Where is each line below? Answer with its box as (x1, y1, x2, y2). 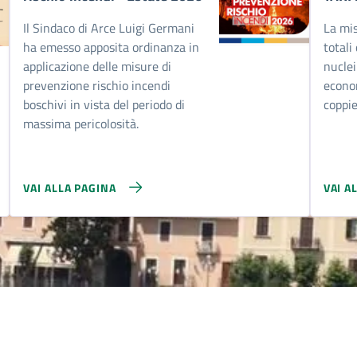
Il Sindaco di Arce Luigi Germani (23, 18, 195, 37)
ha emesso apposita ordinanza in (23, 37, 200, 57)
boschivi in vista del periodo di (23, 95, 186, 114)
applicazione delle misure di (23, 57, 172, 76)
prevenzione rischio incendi (23, 76, 171, 95)
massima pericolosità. (23, 114, 139, 133)
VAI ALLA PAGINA (23, 178, 116, 196)
